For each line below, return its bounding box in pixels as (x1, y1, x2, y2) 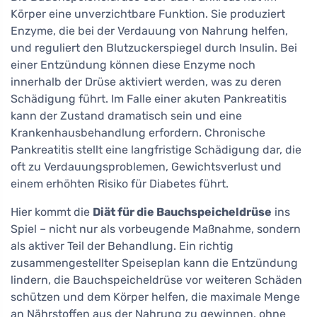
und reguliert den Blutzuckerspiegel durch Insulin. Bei (11, 40, 297, 54)
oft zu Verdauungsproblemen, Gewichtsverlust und (11, 159, 282, 173)
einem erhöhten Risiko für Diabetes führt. (11, 176, 229, 190)
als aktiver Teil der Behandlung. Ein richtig (11, 238, 234, 253)
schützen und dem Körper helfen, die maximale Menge (11, 289, 300, 304)
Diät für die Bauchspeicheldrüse (93, 204, 272, 219)
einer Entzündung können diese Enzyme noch (11, 57, 255, 71)
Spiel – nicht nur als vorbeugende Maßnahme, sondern (11, 221, 301, 236)
